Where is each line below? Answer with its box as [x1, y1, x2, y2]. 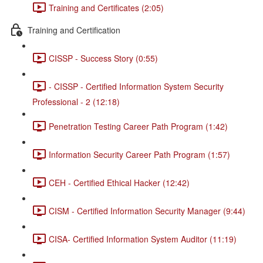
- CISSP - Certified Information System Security [49, 80, 224, 92]
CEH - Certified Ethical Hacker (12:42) [49, 176, 190, 188]
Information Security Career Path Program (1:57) [49, 148, 230, 160]
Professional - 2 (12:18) [32, 96, 120, 107]
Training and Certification [28, 23, 120, 36]
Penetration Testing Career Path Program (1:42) [49, 120, 228, 132]
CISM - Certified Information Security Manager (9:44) [49, 204, 245, 217]
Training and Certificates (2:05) [49, 1, 164, 14]
